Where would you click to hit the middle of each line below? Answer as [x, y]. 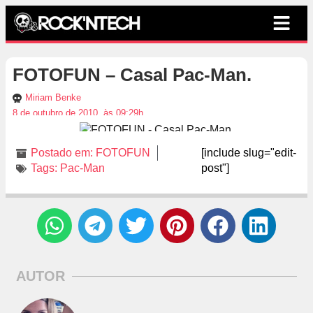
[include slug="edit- [248, 153]
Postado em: [62, 153]
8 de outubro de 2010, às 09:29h [78, 113]
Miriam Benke [53, 98]
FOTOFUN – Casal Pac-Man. [132, 75]
